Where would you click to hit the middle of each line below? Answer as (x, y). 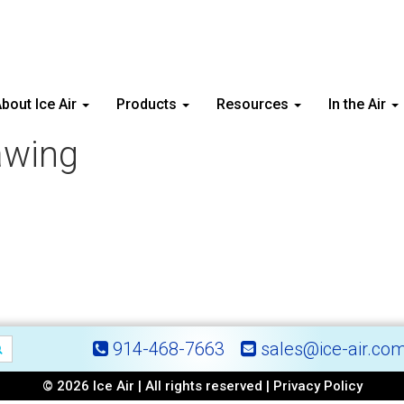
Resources (254, 104)
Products (148, 104)
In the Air (359, 104)
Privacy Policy (317, 386)
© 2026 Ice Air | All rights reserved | (157, 386)
